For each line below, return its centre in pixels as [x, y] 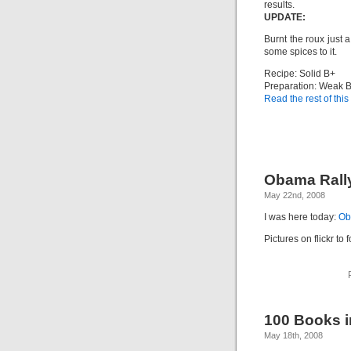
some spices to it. [300, 52]
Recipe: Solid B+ [300, 74]
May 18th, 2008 [293, 335]
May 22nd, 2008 [295, 195]
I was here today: [301, 217]
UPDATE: [285, 17]
